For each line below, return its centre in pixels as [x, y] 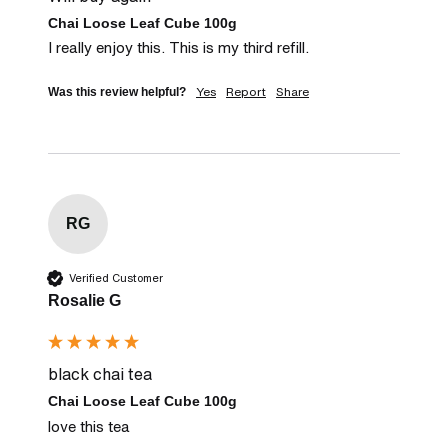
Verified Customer [116, 277]
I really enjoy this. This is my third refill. [178, 47]
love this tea [89, 425]
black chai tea [100, 374]
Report [246, 92]
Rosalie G [84, 301]
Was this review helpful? [117, 92]
